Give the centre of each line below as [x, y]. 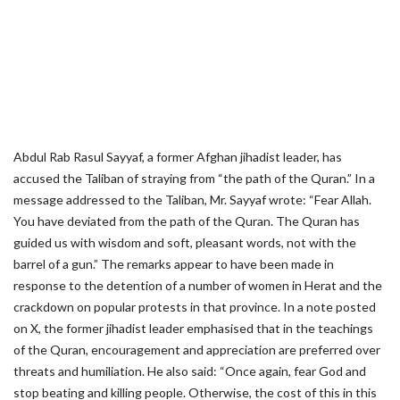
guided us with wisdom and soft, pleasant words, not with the [185, 243]
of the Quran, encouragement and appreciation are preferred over [197, 350]
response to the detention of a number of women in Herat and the [198, 286]
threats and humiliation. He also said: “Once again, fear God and [190, 371]
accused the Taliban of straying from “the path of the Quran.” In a [194, 179]
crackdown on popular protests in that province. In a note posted [195, 307]
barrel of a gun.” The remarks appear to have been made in [174, 264]
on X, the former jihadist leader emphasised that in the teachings [193, 329]
